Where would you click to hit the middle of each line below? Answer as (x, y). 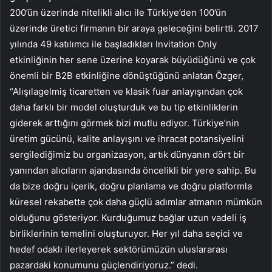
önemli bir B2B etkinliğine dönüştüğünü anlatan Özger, (127, 76)
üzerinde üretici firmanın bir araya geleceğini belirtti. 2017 (134, 29)
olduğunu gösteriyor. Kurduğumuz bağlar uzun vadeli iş (128, 218)
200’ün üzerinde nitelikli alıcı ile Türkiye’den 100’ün (118, 13)
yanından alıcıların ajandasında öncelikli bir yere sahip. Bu (133, 171)
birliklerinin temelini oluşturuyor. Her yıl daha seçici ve (126, 234)
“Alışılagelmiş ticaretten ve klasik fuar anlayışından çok (126, 92)
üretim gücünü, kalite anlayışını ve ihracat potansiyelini (127, 139)
